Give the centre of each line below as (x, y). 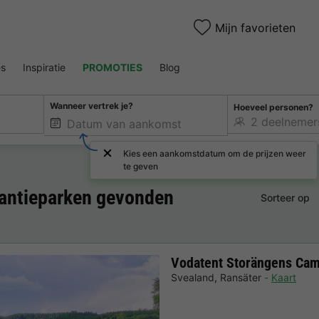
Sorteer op (285, 198)
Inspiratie (44, 67)
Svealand (193, 277)
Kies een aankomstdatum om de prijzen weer (215, 153)
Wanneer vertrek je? (92, 106)
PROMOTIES (113, 67)
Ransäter (241, 277)
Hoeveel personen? (273, 107)
